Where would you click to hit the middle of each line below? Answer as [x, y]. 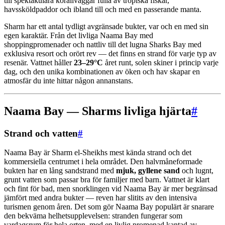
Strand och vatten [41, 133]
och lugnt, [197, 171]
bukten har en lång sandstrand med [60, 171]
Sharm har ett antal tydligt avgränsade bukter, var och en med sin [106, 26]
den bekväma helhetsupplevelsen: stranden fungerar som [93, 216]
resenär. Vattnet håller [39, 62]
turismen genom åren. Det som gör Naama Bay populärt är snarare [109, 207]
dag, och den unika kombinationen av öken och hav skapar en [102, 71]
